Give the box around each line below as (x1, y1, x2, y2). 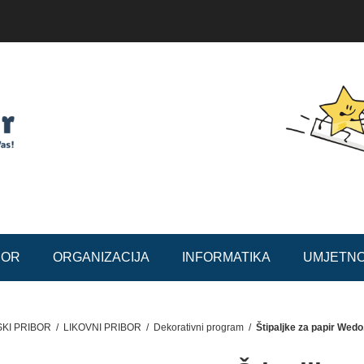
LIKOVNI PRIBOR (63, 322, 142, 334)
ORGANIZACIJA (53, 250, 150, 265)
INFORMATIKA (182, 250, 271, 265)
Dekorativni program (154, 322, 245, 334)
